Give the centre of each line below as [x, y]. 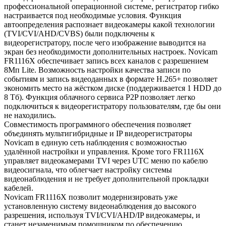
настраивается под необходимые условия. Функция [93, 15]
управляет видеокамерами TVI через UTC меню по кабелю [106, 160]
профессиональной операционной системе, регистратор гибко [111, 6]
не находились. [30, 115]
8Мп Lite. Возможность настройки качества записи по [97, 70]
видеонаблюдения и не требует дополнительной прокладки [106, 179]
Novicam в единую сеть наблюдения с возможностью [95, 142]
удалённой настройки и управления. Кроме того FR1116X [104, 151]
